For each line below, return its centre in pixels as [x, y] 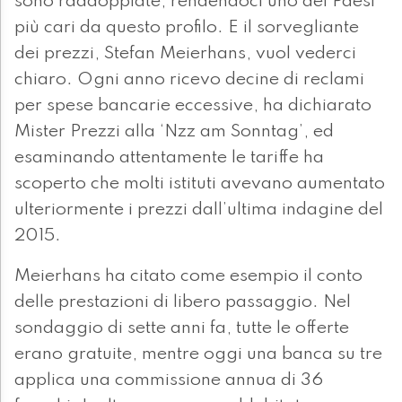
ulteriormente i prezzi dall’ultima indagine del [199, 210]
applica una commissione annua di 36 [169, 381]
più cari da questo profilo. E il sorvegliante [187, 28]
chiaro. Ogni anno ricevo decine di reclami [189, 80]
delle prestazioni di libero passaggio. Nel [183, 303]
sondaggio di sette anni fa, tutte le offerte [182, 329]
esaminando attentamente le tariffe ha [169, 158]
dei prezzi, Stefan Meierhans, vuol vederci [185, 54]
